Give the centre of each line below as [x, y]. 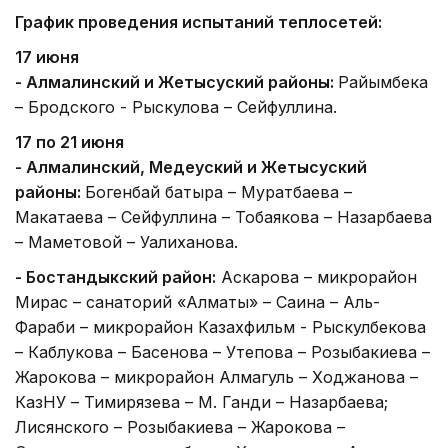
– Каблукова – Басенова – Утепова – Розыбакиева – [222, 351]
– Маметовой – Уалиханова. [126, 241]
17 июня [47, 56]
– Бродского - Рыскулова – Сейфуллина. [176, 106]
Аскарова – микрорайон [316, 276]
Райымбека [383, 81]
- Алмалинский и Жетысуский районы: [176, 81]
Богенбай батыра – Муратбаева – [218, 191]
